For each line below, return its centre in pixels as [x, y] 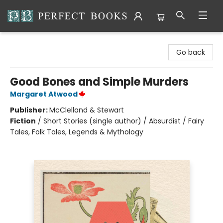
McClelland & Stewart [87, 110]
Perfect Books [31, 41]
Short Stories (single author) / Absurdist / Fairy [124, 121]
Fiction [23, 121]
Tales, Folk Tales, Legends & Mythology [77, 132]
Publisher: [30, 110]
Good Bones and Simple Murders [99, 82]
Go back [191, 52]
